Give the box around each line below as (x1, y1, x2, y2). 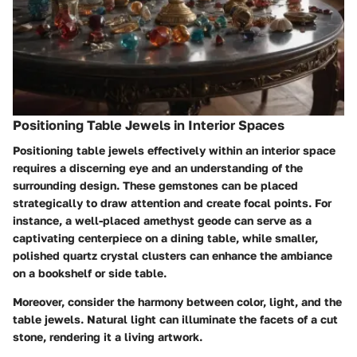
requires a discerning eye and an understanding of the (13, 161, 303, 175)
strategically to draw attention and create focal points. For (13, 196, 331, 210)
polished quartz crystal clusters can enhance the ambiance (13, 249, 332, 263)
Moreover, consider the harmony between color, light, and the (13, 295, 342, 309)
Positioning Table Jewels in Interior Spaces (13, 117, 284, 134)
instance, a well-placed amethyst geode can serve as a (13, 214, 312, 228)
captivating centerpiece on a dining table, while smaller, (13, 231, 318, 245)
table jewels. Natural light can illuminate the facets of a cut (13, 312, 338, 327)
